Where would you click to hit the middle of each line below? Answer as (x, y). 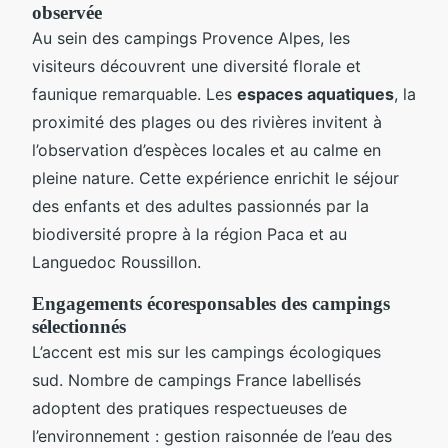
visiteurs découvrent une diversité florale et (196, 65)
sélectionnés (79, 326)
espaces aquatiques (315, 93)
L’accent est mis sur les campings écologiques (206, 351)
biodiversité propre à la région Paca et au (189, 233)
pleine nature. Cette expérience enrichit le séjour (215, 177)
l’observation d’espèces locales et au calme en (206, 149)
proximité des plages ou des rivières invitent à (207, 121)
